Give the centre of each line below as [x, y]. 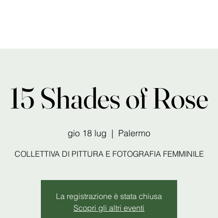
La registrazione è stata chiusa [109, 196]
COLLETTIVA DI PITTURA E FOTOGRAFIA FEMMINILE [109, 154]
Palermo [134, 133]
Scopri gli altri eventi [109, 208]
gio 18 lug [87, 133]
